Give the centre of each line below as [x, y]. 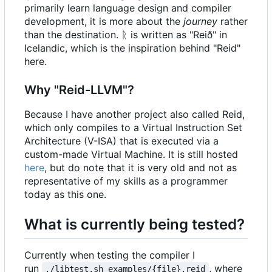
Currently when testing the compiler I [110, 255]
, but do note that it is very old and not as [141, 168]
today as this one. [65, 194]
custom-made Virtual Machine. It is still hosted [131, 154]
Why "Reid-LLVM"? [79, 90]
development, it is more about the [104, 21]
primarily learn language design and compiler [128, 8]
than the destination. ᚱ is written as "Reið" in [126, 35]
